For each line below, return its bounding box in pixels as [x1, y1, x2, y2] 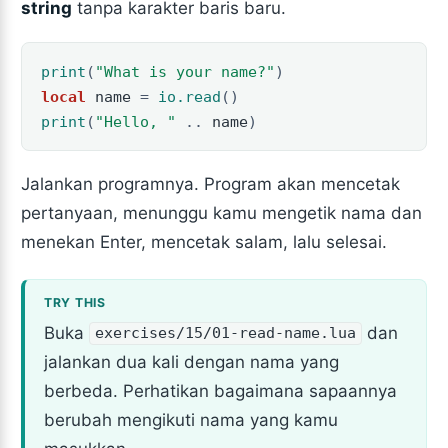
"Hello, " [94, 113, 176, 131]
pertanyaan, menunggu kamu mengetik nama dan [21, 202, 423, 223]
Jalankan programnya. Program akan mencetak [21, 173, 401, 194]
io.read [157, 88, 221, 106]
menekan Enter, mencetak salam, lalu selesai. [21, 231, 388, 252]
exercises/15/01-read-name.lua [95, 324, 357, 343]
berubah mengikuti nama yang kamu [43, 409, 338, 430]
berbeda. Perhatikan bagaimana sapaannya [43, 380, 397, 401]
